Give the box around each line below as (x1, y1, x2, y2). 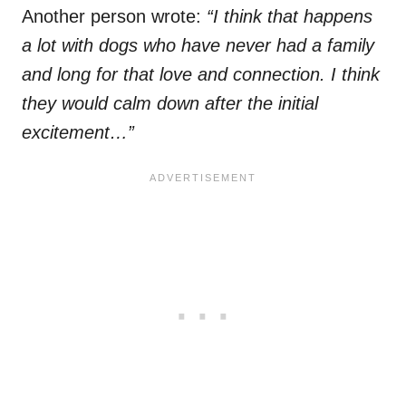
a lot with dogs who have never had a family (22, 35, 374, 56)
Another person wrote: (22, 6, 207, 27)
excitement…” (22, 122, 134, 143)
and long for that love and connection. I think (22, 64, 380, 85)
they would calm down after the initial (22, 93, 318, 114)
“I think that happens (207, 6, 372, 27)
